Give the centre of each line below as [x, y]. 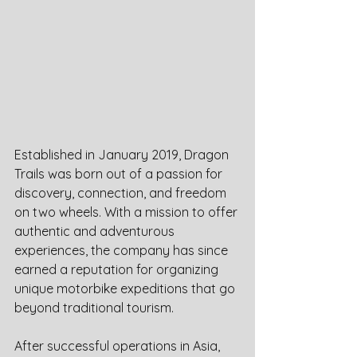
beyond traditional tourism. [94, 308]
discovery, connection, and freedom [122, 193]
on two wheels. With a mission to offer [127, 212]
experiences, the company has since [123, 250]
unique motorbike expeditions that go [126, 288]
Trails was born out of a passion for [120, 174]
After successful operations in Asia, [119, 346]
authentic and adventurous [96, 231]
